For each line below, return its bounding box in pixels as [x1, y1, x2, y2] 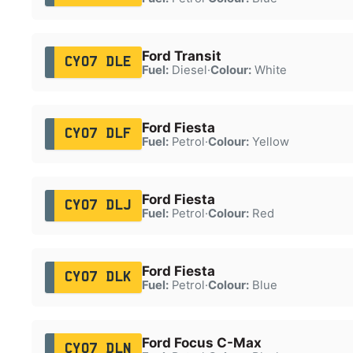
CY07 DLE [64, 55, 132, 69]
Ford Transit [141, 47, 221, 64]
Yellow [248, 134, 289, 149]
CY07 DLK [64, 270, 132, 284]
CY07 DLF [64, 127, 132, 140]
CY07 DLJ [64, 199, 132, 212]
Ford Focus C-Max [141, 334, 262, 351]
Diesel [168, 62, 207, 77]
